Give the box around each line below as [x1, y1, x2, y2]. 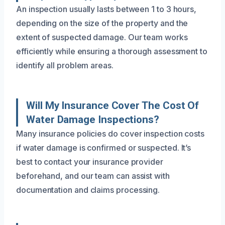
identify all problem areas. [16, 60, 114, 70]
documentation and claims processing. [16, 185, 160, 195]
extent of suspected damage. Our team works [16, 32, 188, 42]
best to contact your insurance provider [16, 157, 163, 167]
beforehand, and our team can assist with [16, 171, 170, 181]
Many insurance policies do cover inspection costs [16, 129, 205, 139]
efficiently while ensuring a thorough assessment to [16, 46, 207, 56]
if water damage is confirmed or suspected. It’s [16, 143, 191, 153]
